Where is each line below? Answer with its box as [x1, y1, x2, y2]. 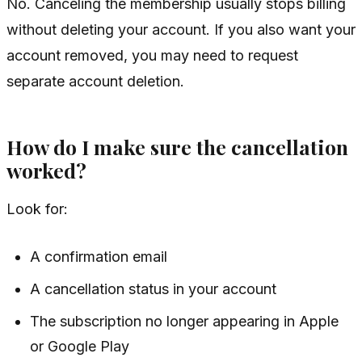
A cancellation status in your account [30, 280, 277, 298]
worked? [6, 156, 86, 183]
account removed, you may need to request [6, 47, 298, 65]
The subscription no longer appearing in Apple [30, 313, 339, 330]
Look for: [6, 200, 68, 218]
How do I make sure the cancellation [6, 133, 348, 160]
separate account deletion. [6, 73, 184, 90]
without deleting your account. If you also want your [6, 21, 356, 39]
